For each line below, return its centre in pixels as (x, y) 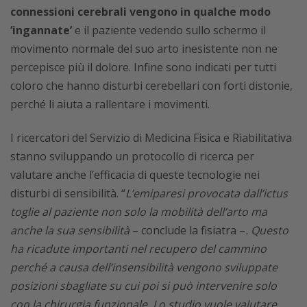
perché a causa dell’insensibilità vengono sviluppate (144, 267)
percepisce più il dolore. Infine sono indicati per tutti (143, 67)
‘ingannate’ (41, 30)
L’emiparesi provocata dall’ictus (207, 193)
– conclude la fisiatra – (187, 230)
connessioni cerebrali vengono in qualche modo (140, 12)
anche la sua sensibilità (70, 230)
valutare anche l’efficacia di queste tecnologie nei (135, 175)
